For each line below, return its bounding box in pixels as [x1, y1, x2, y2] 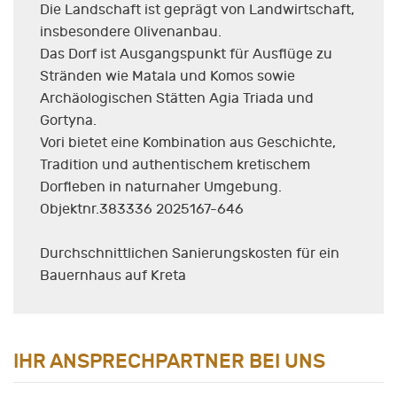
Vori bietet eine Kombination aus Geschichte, [40, 135, 336, 152]
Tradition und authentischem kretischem [40, 157, 310, 174]
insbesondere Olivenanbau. [40, 24, 222, 41]
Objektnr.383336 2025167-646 [40, 201, 244, 218]
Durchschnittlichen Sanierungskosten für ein [40, 245, 339, 262]
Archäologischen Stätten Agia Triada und [40, 90, 314, 107]
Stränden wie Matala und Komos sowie [40, 68, 295, 85]
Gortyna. [40, 113, 97, 129]
